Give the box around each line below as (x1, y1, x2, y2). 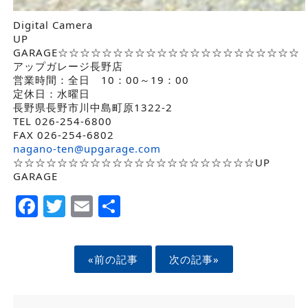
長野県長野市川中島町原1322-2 (12, 100, 173, 115)
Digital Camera (12, 18, 93, 32)
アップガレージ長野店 (12, 59, 123, 74)
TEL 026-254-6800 (12, 114, 112, 129)
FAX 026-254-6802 (12, 128, 114, 142)
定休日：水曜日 (12, 87, 90, 101)
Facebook (37, 190, 142, 220)
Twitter (65, 190, 142, 220)
